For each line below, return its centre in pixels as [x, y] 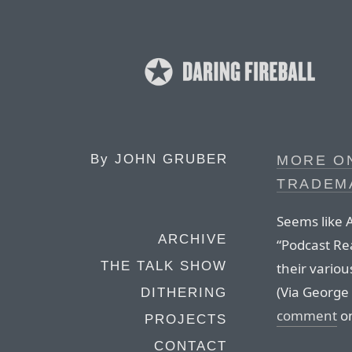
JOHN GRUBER [171, 159]
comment [307, 315]
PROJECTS [186, 319]
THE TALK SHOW [164, 266]
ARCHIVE [192, 239]
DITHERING [184, 293]
